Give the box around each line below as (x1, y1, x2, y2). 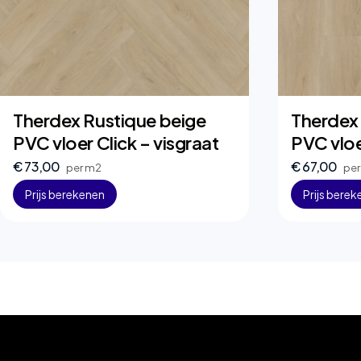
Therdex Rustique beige (13, 109, 206, 131)
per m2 (66, 160, 102, 174)
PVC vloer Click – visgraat (13, 131, 219, 154)
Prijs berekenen (25, 187, 105, 201)
